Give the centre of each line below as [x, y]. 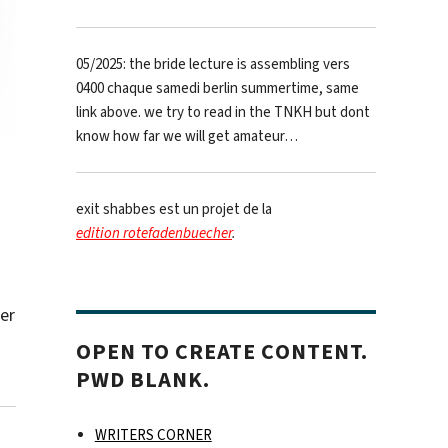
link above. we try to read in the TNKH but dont [223, 112]
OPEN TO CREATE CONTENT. [222, 352]
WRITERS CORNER [153, 435]
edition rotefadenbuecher [154, 233]
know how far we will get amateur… [187, 136]
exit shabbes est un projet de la [174, 209]
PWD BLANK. [143, 380]
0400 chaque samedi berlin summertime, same [217, 88]
